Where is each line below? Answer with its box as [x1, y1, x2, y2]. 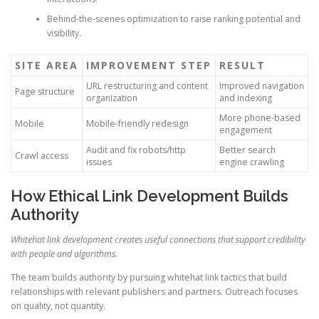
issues [86, 155, 112, 168]
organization [86, 91, 137, 104]
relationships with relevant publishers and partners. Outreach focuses [11, 286, 298, 298]
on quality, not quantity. [11, 300, 105, 313]
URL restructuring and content [86, 79, 208, 92]
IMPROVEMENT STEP [86, 58, 211, 72]
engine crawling [219, 155, 284, 168]
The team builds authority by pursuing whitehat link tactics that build [11, 271, 287, 284]
